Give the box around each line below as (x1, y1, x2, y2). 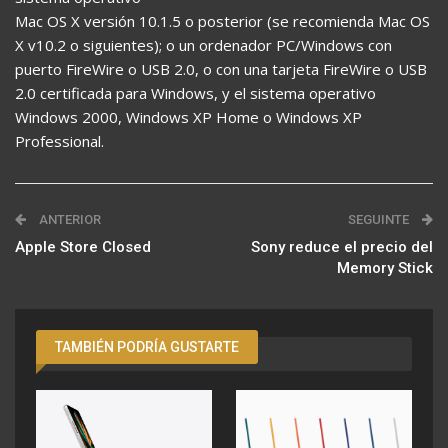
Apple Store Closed (15, 237, 151, 256)
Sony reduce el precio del (251, 237, 433, 256)
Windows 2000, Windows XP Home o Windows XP (15, 106, 362, 127)
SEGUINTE (348, 211, 412, 227)
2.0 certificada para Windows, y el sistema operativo (15, 82, 376, 103)
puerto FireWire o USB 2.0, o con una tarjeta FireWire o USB (15, 58, 427, 79)
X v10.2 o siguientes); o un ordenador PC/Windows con (15, 34, 392, 55)
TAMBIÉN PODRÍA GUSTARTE (55, 338, 239, 355)
